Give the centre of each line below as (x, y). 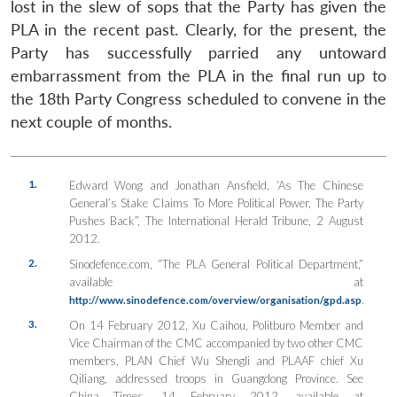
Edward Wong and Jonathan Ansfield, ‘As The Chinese (216, 185)
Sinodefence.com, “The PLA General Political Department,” (216, 264)
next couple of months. (91, 121)
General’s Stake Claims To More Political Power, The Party (216, 202)
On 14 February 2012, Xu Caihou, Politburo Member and (216, 325)
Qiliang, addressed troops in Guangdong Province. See (216, 378)
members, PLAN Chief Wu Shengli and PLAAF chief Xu (216, 360)
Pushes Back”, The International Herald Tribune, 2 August (216, 220)
